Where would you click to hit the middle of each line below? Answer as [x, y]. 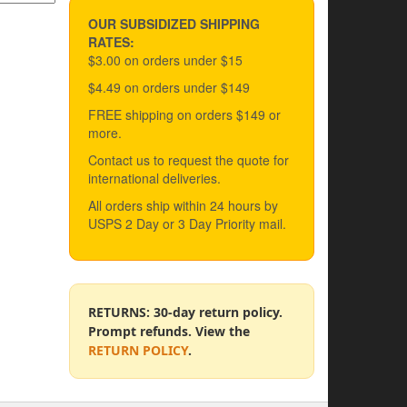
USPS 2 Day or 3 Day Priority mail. [187, 224]
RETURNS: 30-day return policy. [185, 313]
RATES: [111, 42]
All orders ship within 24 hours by [183, 206]
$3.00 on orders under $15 [165, 60]
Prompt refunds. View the [169, 332]
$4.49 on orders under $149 [169, 88]
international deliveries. [154, 179]
